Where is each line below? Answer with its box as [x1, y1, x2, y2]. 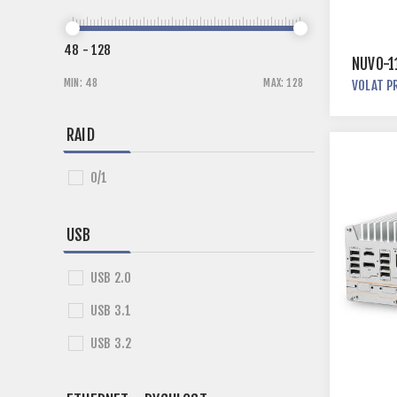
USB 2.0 [90, 269, 132, 286]
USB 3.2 [90, 335, 132, 352]
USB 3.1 [90, 302, 132, 319]
